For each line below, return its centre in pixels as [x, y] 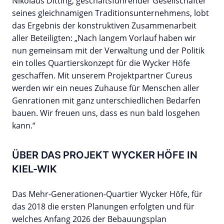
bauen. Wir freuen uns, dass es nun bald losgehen [106, 113]
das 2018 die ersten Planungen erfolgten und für [103, 207]
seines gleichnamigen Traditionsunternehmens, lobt [110, 13]
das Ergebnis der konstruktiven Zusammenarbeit [104, 26]
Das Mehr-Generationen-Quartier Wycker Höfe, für [107, 194]
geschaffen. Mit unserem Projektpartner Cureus [102, 76]
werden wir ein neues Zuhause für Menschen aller [106, 88]
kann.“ [24, 126]
